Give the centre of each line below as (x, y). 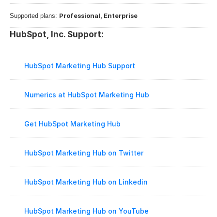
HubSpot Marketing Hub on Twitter (84, 153)
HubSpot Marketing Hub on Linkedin (86, 182)
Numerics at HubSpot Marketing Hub (87, 94)
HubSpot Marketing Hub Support (80, 65)
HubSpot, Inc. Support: (57, 34)
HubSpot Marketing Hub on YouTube (86, 211)
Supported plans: (34, 16)
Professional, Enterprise (98, 15)
